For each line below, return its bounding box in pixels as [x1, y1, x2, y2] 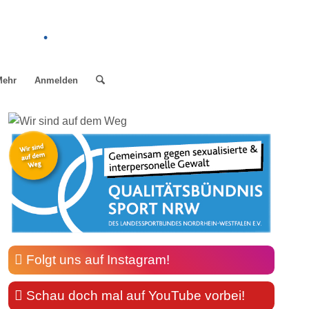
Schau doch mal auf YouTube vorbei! [26, 288, 246, 303]
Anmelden [34, 75, 78, 86]
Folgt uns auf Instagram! [26, 252, 170, 268]
